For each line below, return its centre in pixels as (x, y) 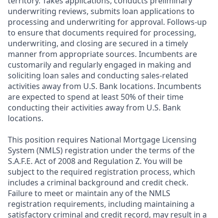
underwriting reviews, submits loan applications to (101, 11)
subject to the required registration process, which (101, 172)
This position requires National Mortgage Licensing (102, 140)
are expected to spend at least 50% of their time (96, 97)
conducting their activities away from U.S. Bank (94, 108)
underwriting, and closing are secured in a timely (98, 43)
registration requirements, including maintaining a (101, 204)
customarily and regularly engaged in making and (100, 65)
